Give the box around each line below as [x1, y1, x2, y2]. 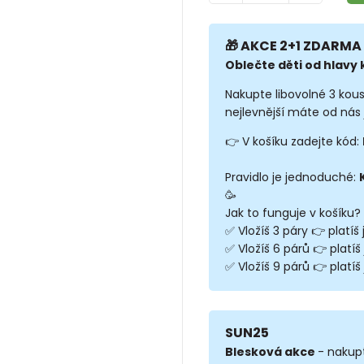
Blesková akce [224, 343, 318, 360]
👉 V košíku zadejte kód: [224, 132, 362, 149]
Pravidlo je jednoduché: [224, 168, 359, 185]
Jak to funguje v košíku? [224, 204, 361, 221]
